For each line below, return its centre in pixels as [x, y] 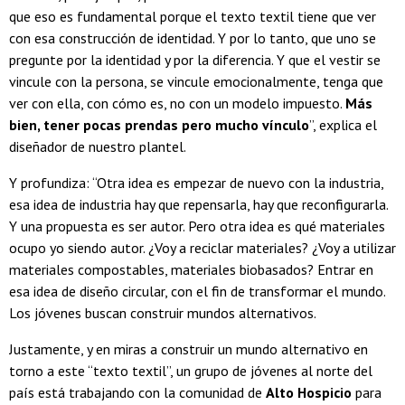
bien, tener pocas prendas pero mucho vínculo [159, 124]
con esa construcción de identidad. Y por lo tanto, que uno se [193, 38]
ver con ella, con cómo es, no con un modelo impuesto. [177, 103]
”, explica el [343, 124]
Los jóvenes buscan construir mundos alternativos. [163, 312]
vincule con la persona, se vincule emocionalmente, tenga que [196, 81]
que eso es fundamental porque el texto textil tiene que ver [193, 16]
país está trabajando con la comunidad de [137, 392]
